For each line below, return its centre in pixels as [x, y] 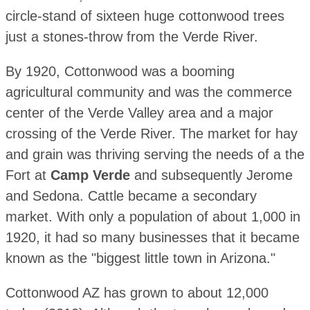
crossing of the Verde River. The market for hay [151, 134]
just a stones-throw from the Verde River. [131, 37]
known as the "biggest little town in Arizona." [140, 258]
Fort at [28, 175]
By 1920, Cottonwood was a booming [120, 72]
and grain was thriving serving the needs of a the [155, 155]
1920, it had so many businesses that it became [152, 238]
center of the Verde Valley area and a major [139, 113]
